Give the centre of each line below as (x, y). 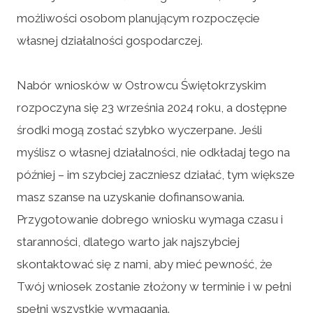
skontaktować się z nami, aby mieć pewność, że (145, 264)
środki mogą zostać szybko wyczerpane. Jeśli (139, 130)
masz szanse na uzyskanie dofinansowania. (131, 197)
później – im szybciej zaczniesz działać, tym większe (156, 174)
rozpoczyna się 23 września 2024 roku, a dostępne (152, 107)
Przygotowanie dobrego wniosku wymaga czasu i (150, 219)
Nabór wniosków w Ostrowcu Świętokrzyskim (141, 85)
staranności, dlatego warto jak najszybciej (128, 241)
